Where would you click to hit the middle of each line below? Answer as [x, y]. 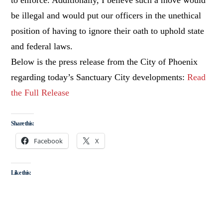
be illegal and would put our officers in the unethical [106, 15]
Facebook [49, 141]
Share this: [22, 123]
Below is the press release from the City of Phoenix [105, 61]
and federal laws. [42, 46]
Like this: [21, 173]
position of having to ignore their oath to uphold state [108, 31]
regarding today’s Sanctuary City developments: [99, 77]
